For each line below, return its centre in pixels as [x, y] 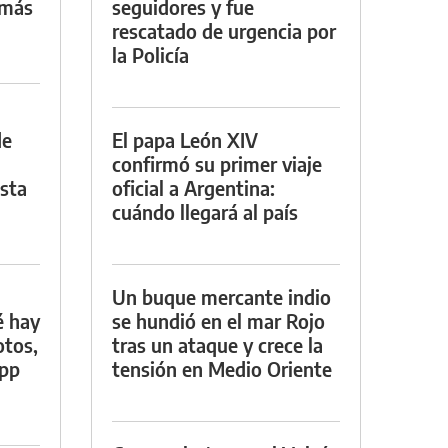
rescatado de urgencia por [224, 30]
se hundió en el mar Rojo [218, 320]
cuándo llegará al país [205, 211]
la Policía [150, 54]
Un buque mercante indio [221, 296]
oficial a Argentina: [193, 187]
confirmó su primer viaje [217, 163]
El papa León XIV [185, 139]
